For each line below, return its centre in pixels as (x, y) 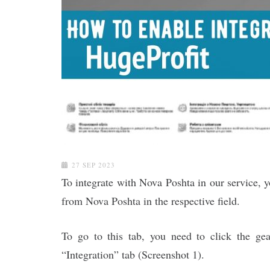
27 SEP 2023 (93, 165)
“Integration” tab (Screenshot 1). (133, 254)
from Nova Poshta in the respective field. (151, 201)
